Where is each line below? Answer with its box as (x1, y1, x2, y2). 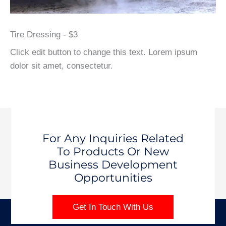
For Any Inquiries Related (42, 132, 184, 146)
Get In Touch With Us (73, 202, 153, 212)
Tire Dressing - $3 (10, 29, 78, 39)
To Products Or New (57, 145, 169, 159)
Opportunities (74, 171, 152, 185)
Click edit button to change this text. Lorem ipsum (10, 47, 197, 57)
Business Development (48, 158, 178, 172)
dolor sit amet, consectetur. (10, 61, 113, 71)
